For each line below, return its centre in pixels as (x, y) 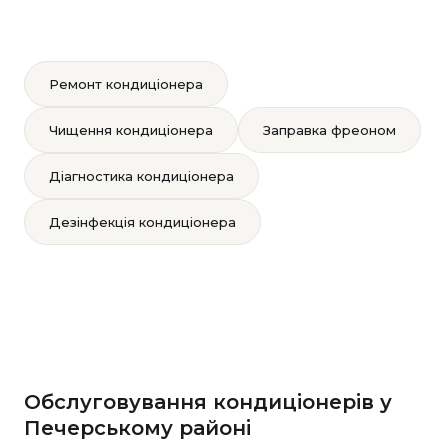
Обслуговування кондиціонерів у (208, 402)
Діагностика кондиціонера (141, 176)
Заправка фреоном (329, 130)
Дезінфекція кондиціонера (142, 222)
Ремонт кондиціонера (126, 84)
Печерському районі (137, 428)
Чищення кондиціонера (131, 130)
